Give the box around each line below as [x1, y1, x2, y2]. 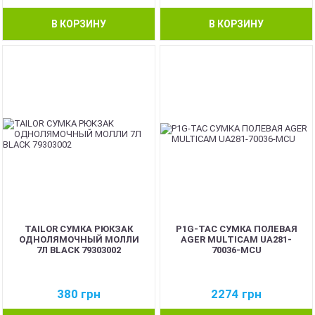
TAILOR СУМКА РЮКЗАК [25, 223, 133, 234]
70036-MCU [211, 244, 262, 255]
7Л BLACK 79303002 [37, 244, 121, 255]
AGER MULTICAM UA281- [181, 233, 292, 245]
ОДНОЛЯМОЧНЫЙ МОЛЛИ [18, 233, 139, 245]
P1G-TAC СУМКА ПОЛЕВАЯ [175, 223, 297, 234]
